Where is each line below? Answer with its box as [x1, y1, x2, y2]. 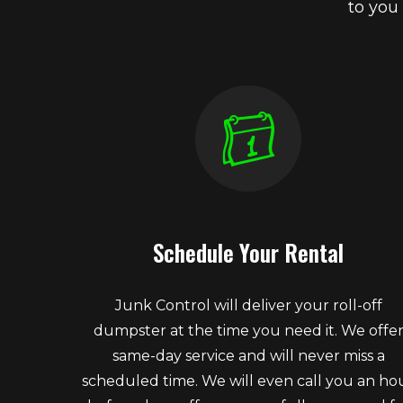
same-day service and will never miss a [112, 346, 385, 364]
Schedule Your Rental [153, 235, 345, 269]
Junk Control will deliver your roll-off [114, 296, 382, 314]
